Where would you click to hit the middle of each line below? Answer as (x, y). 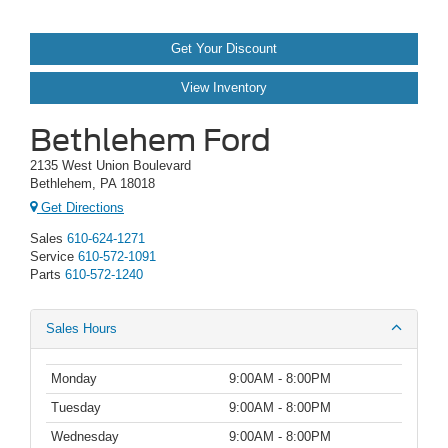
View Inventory (224, 87)
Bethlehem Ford (150, 139)
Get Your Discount (224, 49)
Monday (74, 379)
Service (52, 257)
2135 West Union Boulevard (110, 165)
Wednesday (85, 437)
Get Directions (80, 208)
